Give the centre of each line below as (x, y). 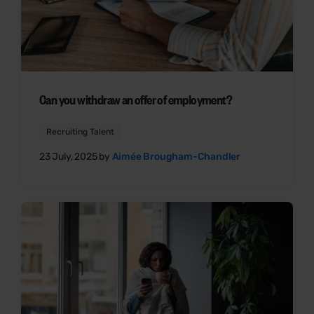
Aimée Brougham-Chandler (176, 157)
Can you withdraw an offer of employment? (136, 100)
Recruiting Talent (80, 132)
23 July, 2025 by (76, 157)
